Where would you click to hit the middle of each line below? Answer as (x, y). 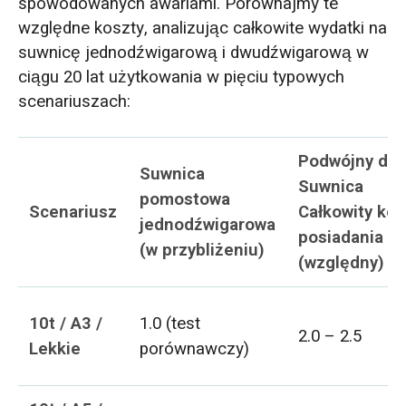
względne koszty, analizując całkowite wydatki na (202, 29)
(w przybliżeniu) (203, 251)
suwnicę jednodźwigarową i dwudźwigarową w (193, 53)
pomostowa (185, 200)
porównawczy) (195, 349)
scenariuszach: (74, 102)
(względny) (342, 263)
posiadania (341, 238)
